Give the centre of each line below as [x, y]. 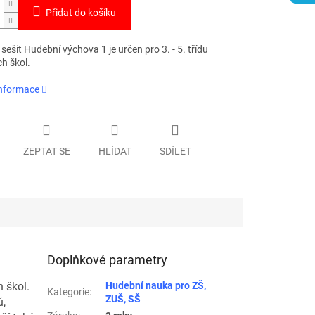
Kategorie [69, 291]
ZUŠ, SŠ [123, 298]
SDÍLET [175, 151]
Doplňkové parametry [108, 259]
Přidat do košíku [81, 13]
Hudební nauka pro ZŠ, [156, 285]
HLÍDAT [115, 151]
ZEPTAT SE [46, 151]
